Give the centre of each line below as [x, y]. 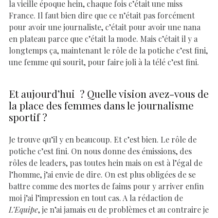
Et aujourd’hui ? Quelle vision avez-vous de [109, 94]
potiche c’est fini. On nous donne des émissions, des [100, 151]
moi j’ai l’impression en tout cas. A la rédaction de [96, 198]
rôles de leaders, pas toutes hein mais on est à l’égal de [106, 163]
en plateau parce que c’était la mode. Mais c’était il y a [103, 38]
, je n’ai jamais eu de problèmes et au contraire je [123, 209]
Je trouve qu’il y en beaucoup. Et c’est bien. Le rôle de [103, 139]
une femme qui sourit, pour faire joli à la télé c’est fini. [104, 62]
